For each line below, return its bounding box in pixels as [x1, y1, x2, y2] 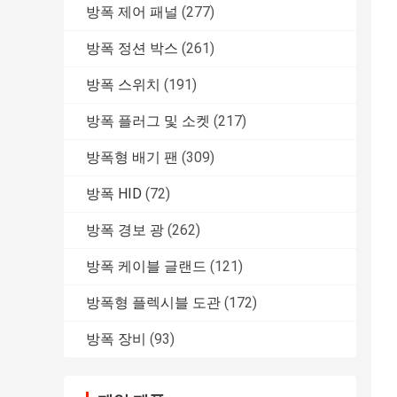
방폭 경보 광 [86, 222, 164, 239]
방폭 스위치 [86, 76, 160, 94]
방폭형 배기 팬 [86, 149, 178, 167]
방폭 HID [86, 185, 142, 203]
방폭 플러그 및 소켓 [86, 113, 210, 130]
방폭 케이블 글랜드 [86, 258, 206, 276]
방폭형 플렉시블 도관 [86, 294, 221, 312]
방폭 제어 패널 [86, 4, 178, 21]
